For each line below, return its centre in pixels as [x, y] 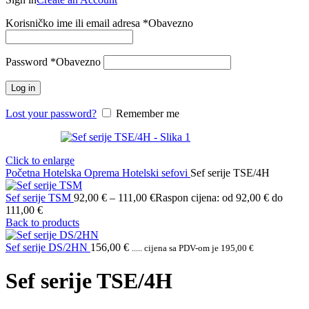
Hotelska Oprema [82, 173]
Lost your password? [51, 113]
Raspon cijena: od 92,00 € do [219, 198]
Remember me [148, 113]
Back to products [42, 222]
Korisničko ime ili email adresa [74, 23]
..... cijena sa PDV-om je [176, 248]
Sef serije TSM [40, 198]
